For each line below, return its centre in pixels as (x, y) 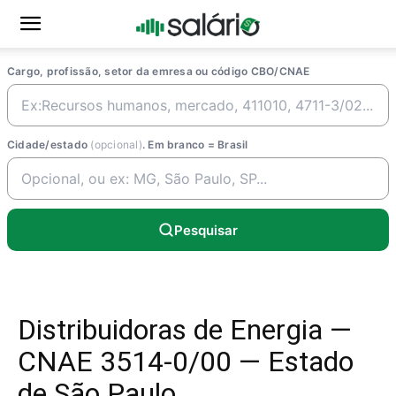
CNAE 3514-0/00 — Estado (186, 362)
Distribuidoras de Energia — (185, 330)
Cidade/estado (49, 145)
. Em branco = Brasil (195, 145)
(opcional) (116, 145)
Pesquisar (206, 230)
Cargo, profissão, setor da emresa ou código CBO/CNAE (159, 71)
